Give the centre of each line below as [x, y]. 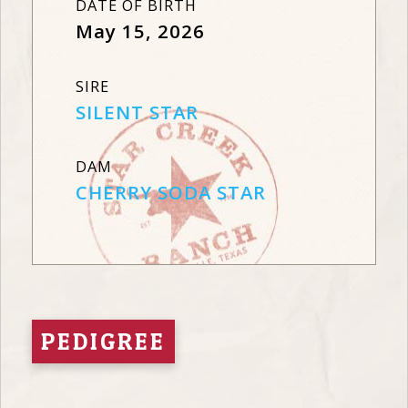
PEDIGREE [103, 341]
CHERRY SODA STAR [171, 193]
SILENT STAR [137, 112]
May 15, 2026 [140, 31]
